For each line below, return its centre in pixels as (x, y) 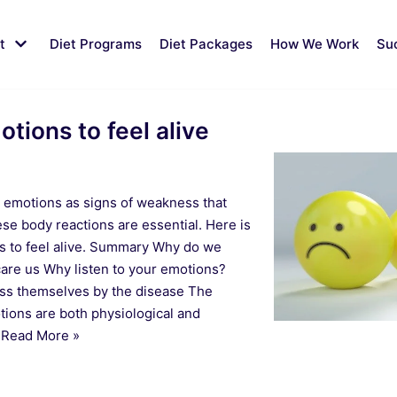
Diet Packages (206, 43)
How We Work (315, 43)
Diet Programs (96, 43)
